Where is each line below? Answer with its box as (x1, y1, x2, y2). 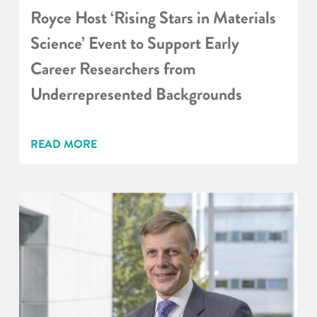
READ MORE (30, 136, 97, 153)
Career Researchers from (30, 57, 196, 82)
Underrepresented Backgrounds (30, 82, 242, 108)
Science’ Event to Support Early (30, 31, 239, 57)
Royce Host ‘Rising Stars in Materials (30, 6, 276, 31)
